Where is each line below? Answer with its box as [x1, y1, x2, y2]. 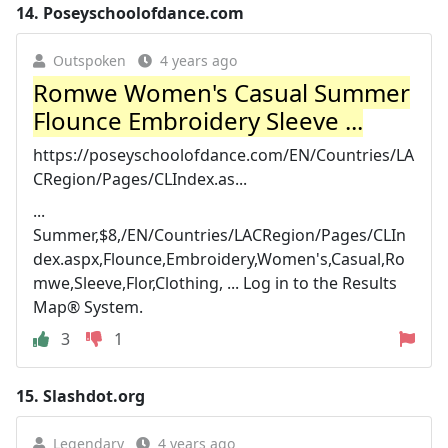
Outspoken [53, 50, 126, 70]
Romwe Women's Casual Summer [33, 75, 410, 109]
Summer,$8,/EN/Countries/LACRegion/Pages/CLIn [33, 223, 406, 246]
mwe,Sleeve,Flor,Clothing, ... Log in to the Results [33, 271, 397, 294]
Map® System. [33, 295, 143, 318]
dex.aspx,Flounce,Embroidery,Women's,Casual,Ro [33, 247, 405, 270]
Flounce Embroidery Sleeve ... [33, 103, 363, 137]
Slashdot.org [43, 384, 145, 407]
